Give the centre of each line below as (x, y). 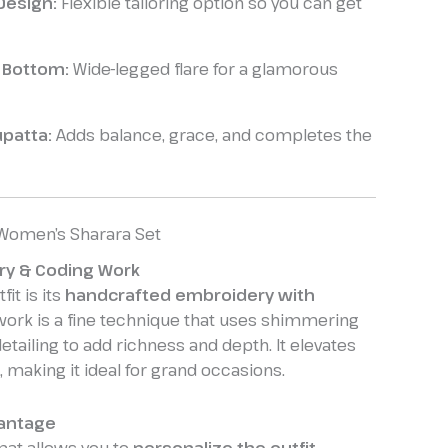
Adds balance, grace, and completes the (212, 134)
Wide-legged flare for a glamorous (203, 68)
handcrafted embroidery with (190, 295)
